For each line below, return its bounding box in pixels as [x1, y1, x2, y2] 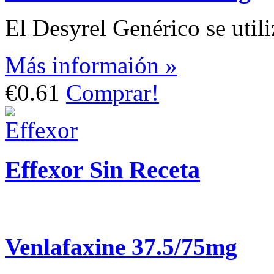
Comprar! [66, 80, 159, 106]
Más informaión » [5, 52, 177, 79]
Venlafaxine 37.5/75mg [5, 233, 237, 260]
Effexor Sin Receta [5, 155, 200, 183]
